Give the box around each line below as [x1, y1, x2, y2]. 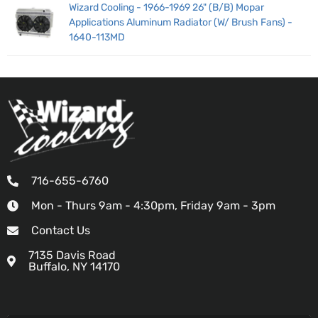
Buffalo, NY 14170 [28, 260, 120, 274]
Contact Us [31, 224, 90, 238]
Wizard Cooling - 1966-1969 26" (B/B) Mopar [69, 1, 265, 14]
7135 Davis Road [28, 248, 116, 263]
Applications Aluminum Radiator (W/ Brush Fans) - [69, 16, 293, 29]
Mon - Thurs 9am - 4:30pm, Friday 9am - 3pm [31, 199, 275, 213]
